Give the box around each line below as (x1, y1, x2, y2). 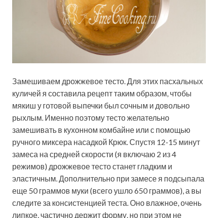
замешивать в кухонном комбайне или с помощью (12, 125, 190, 135)
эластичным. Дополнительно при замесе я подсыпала (12, 174, 204, 183)
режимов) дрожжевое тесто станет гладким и (12, 162, 172, 171)
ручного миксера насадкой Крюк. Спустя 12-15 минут (12, 137, 200, 147)
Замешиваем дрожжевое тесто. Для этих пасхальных (12, 76, 203, 86)
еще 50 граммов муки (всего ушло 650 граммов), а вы (12, 186, 201, 196)
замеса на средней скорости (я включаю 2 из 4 (12, 149, 176, 159)
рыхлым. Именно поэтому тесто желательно (12, 113, 169, 123)
